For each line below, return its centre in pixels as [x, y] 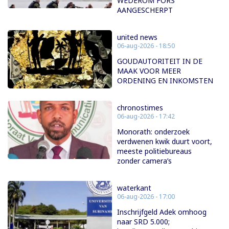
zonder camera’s [144, 161]
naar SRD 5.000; [143, 221]
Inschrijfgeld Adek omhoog [162, 212]
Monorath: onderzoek [153, 131]
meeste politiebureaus [154, 151]
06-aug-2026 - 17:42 [146, 116]
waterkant [134, 188]
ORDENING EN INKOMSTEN [165, 80]
